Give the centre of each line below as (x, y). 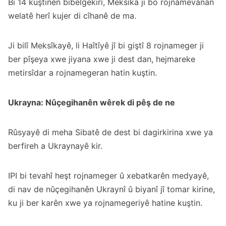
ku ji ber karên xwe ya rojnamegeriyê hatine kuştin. (105, 203)
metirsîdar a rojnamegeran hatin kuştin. (82, 73)
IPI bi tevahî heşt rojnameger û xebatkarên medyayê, (108, 176)
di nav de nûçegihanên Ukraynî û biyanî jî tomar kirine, (111, 189)
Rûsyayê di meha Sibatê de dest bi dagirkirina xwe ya (110, 132)
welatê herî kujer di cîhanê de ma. (72, 16)
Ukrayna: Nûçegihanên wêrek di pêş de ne (92, 103)
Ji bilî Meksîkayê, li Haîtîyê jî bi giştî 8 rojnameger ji (106, 46)
